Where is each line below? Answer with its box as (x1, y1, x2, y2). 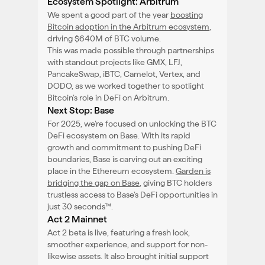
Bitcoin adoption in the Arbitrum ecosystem (47, 21, 209, 31)
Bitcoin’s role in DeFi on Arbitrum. (47, 92, 169, 102)
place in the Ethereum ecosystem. (47, 166, 176, 176)
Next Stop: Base (47, 104, 114, 116)
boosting (170, 9, 203, 20)
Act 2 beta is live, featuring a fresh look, (47, 227, 190, 237)
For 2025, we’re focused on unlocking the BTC (47, 118, 216, 128)
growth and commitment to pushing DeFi (47, 142, 201, 152)
